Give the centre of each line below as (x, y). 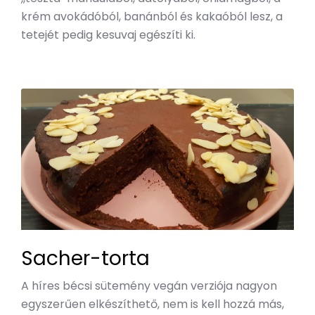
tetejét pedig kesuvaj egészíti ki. (108, 35)
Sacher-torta (85, 258)
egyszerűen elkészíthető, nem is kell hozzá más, (153, 304)
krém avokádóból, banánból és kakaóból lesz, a (152, 17)
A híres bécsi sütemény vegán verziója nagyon (149, 285)
